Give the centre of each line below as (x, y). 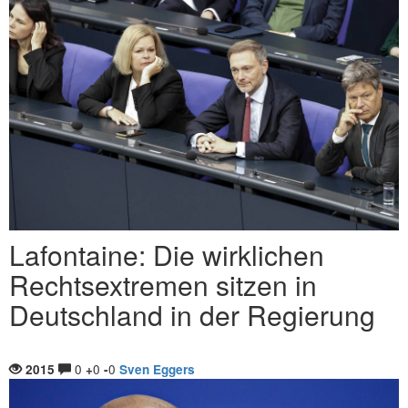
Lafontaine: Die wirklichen (167, 255)
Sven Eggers (157, 369)
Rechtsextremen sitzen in (163, 285)
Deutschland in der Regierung (192, 315)
